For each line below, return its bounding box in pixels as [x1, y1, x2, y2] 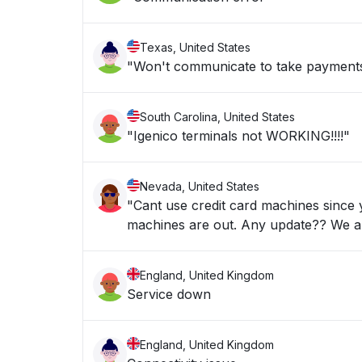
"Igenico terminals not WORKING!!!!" [127, 128, 350, 144]
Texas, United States [140, 40, 250, 54]
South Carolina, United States [140, 110, 295, 124]
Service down [127, 286, 211, 302]
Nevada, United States [140, 179, 259, 193]
